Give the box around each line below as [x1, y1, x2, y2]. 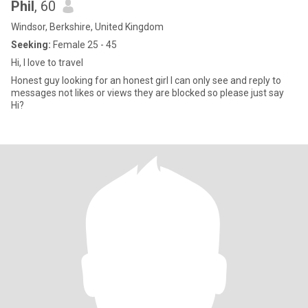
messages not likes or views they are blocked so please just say [11, 87, 284, 98]
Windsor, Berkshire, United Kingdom [11, 21, 164, 32]
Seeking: [11, 39, 51, 50]
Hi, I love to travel [11, 57, 83, 68]
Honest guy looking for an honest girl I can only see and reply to [11, 75, 281, 86]
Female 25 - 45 [51, 39, 117, 50]
